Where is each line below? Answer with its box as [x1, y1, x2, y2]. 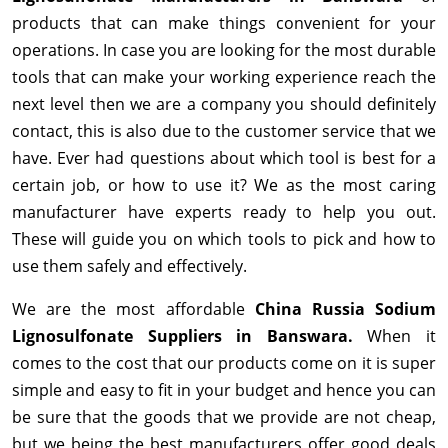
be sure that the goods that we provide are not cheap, [12, 406, 436, 429]
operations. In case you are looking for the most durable [12, 39, 436, 62]
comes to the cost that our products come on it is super [12, 352, 436, 375]
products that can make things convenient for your [12, 12, 436, 35]
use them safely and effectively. [12, 255, 247, 278]
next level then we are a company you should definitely [12, 93, 436, 116]
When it [367, 325, 437, 348]
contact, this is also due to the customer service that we [12, 120, 436, 143]
